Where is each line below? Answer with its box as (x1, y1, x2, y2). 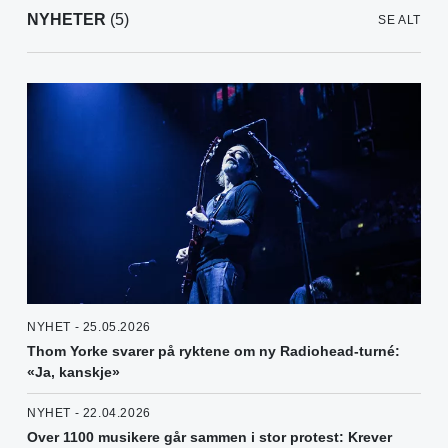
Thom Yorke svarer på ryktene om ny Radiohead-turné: (27, 343, 400, 360)
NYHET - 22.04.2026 (27, 406, 151, 421)
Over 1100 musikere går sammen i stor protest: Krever (27, 429, 392, 446)
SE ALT (378, 13, 421, 28)
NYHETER (27, 11, 106, 29)
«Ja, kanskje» (27, 364, 120, 381)
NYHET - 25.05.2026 (27, 320, 151, 335)
